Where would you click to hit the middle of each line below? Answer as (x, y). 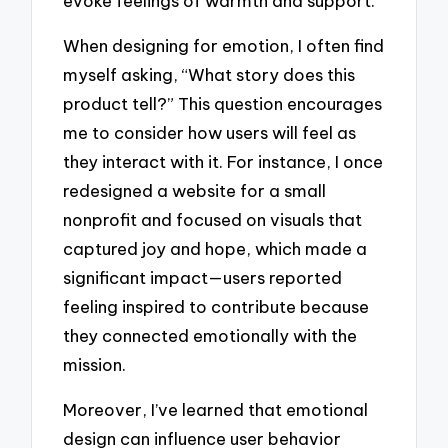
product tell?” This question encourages (223, 103)
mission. (95, 364)
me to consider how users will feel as (210, 132)
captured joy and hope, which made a (215, 248)
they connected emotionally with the (210, 335)
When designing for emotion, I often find (224, 45)
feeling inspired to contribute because (216, 306)
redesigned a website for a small (195, 190)
